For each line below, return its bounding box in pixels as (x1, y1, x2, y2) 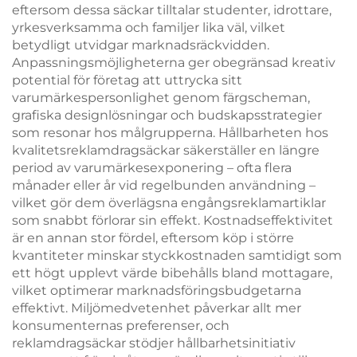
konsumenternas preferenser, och (12, 318, 229, 333)
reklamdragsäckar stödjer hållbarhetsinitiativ (12, 335, 296, 351)
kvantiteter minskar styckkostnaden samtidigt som (12, 248, 342, 263)
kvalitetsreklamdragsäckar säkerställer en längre (12, 143, 320, 158)
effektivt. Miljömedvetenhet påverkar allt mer (12, 300, 301, 316)
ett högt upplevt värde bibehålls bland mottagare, (12, 265, 332, 280)
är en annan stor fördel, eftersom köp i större (12, 230, 294, 245)
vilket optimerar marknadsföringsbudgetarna (12, 283, 301, 298)
